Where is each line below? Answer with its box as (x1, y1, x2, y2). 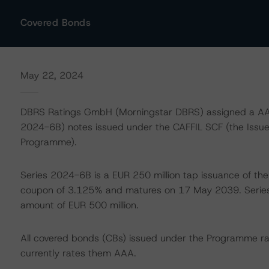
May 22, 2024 (20, 69, 83, 82)
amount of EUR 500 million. (20, 199, 139, 211)
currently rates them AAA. (20, 247, 136, 259)
